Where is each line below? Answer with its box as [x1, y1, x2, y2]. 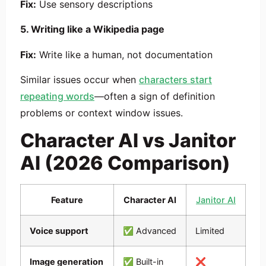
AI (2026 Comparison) [20, 151, 230, 175]
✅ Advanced [123, 226, 176, 236]
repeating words [20, 90, 94, 102]
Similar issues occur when [20, 74, 139, 85]
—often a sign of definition [94, 90, 215, 102]
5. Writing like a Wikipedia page [20, 23, 164, 36]
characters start [139, 74, 212, 85]
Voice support [30, 226, 88, 236]
